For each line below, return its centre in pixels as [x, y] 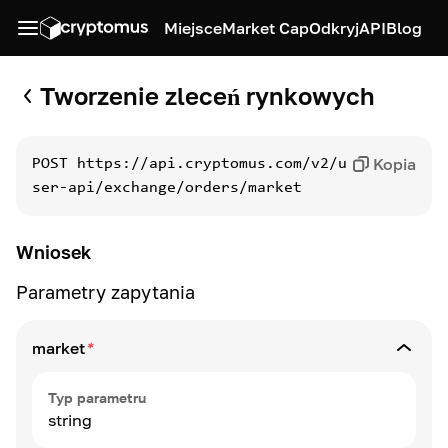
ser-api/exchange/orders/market [167, 188]
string [70, 420]
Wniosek [53, 252]
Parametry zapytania [105, 292]
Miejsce [193, 28]
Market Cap [265, 28]
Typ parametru [97, 397]
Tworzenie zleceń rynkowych [207, 95]
